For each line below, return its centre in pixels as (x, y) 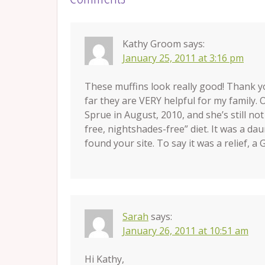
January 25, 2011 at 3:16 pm (183, 58)
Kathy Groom (152, 44)
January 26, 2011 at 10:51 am (185, 231)
